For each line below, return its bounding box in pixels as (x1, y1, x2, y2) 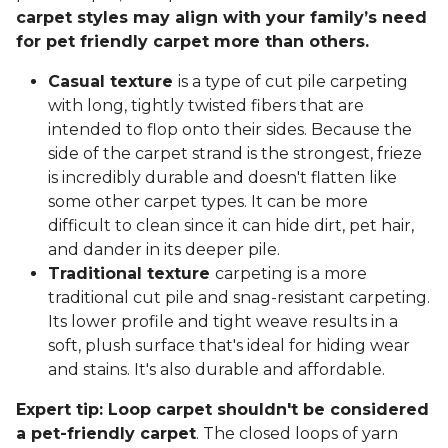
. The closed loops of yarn (196, 424, 398, 444)
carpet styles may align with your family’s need (16, 8, 427, 28)
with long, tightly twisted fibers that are (48, 96, 364, 116)
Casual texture (48, 72, 178, 92)
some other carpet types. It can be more (48, 192, 368, 212)
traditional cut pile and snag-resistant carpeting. (48, 288, 430, 308)
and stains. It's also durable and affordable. (48, 360, 385, 380)
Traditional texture (48, 264, 215, 284)
